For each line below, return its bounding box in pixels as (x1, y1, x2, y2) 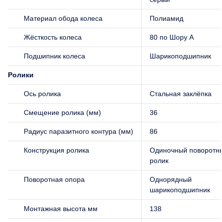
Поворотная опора (24, 175, 85, 183)
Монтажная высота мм (24, 204, 98, 213)
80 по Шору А (150, 33, 194, 41)
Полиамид (150, 14, 183, 22)
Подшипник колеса (24, 52, 85, 60)
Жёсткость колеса (24, 33, 82, 41)
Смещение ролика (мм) (24, 108, 101, 116)
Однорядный (150, 175, 192, 183)
